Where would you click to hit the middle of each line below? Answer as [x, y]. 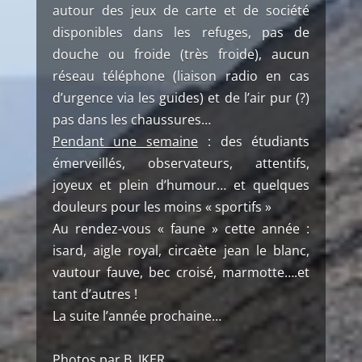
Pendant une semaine [125, 141]
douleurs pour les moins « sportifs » [162, 207]
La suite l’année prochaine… [137, 316]
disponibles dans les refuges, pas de [181, 32]
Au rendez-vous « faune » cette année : [181, 229]
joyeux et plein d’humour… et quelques [181, 185]
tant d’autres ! [95, 294]
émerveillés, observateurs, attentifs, [181, 163]
